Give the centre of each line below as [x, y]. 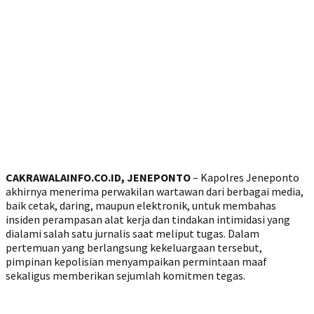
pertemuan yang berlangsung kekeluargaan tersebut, [134, 248]
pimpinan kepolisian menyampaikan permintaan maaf [136, 262]
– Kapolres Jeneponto [245, 178]
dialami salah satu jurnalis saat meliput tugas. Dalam [132, 234]
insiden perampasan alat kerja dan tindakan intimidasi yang [148, 220]
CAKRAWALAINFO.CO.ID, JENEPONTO [98, 178]
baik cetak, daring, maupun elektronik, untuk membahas [141, 206]
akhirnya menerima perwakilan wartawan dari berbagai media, [155, 192]
